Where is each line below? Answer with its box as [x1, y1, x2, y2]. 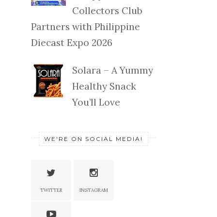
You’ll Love [72, 96, 120, 108]
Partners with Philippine [31, 21, 140, 33]
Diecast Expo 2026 [31, 37, 112, 49]
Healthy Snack [72, 80, 136, 92]
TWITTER [40, 186, 62, 193]
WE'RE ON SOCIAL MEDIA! [44, 135, 143, 142]
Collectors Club [72, 5, 142, 17]
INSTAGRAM [79, 186, 108, 193]
